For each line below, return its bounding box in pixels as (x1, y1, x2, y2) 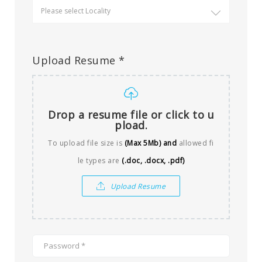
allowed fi (177, 137, 214, 148)
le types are (77, 155, 122, 166)
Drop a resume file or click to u (48, 107, 214, 122)
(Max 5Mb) (124, 137, 161, 148)
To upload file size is (48, 137, 125, 148)
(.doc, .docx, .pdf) (122, 155, 185, 166)
